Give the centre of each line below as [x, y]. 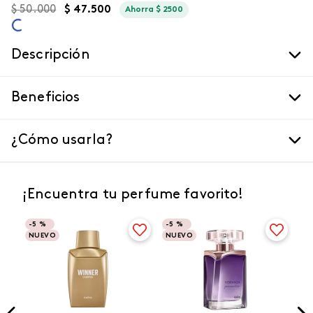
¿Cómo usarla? [62, 140]
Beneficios [46, 98]
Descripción [51, 55]
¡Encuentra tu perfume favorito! [133, 195]
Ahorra [141, 10]
